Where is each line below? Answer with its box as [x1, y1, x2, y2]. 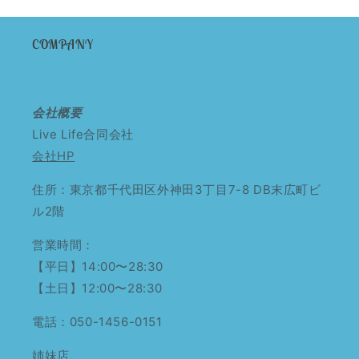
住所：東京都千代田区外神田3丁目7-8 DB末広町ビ [32, 182, 321, 197]
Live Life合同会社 [32, 127, 134, 142]
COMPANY [32, 36, 94, 52]
